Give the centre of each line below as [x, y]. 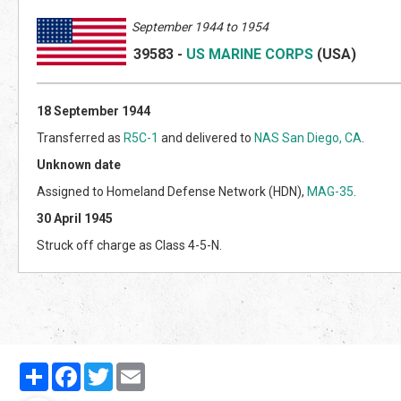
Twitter [133, 369]
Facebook [108, 369]
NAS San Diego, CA [308, 137]
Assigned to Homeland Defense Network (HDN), [172, 191]
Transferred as [80, 137]
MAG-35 [330, 191]
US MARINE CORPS [250, 54]
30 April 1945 [75, 218]
